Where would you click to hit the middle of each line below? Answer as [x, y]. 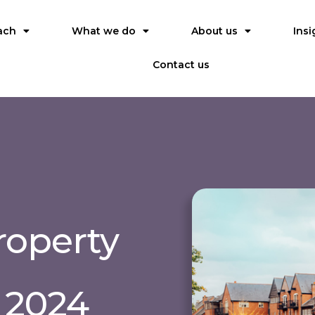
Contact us [181, 65]
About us [215, 31]
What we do [104, 31]
